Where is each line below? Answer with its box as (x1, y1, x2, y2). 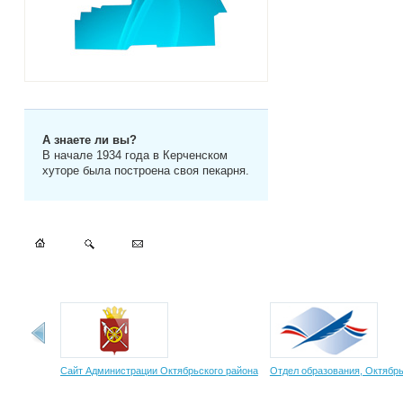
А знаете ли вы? (41, 133, 137, 147)
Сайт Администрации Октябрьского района (59, 365, 258, 376)
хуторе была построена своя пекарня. (41, 164, 249, 177)
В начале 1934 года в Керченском (41, 148, 228, 162)
